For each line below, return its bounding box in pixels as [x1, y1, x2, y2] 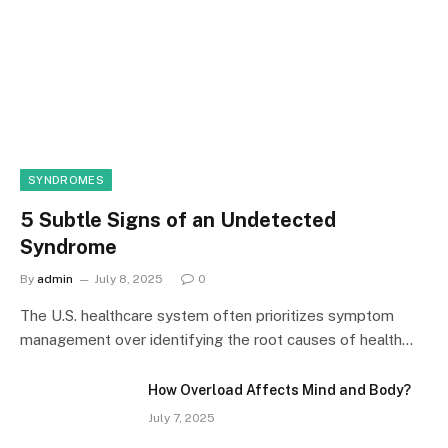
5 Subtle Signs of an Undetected [20, 207, 336, 232]
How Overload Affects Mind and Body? [148, 381, 411, 398]
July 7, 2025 [148, 410, 215, 425]
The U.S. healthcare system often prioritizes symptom [20, 306, 394, 324]
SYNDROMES [28, 173, 104, 186]
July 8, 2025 [94, 271, 163, 286]
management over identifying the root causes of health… [20, 330, 413, 348]
